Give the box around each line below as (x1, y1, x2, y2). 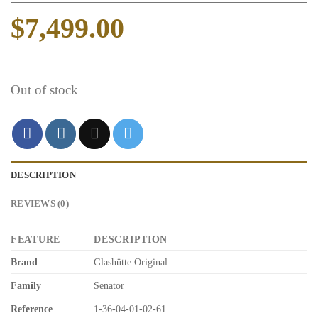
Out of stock (11, 82, 78, 97)
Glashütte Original (94, 256, 168, 268)
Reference (11, 302, 53, 314)
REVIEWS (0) (11, 198, 69, 209)
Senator (94, 279, 125, 291)
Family (11, 279, 41, 291)
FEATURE (11, 233, 61, 245)
